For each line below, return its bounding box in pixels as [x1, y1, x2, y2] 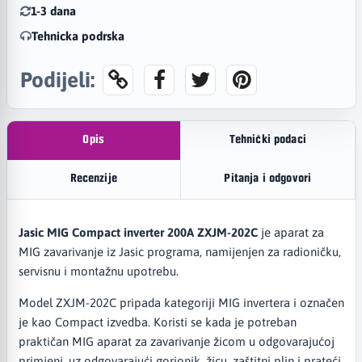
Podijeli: [19, 66, 95, 92]
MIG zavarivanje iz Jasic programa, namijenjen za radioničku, [18, 244, 341, 259]
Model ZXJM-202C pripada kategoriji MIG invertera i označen [18, 295, 344, 309]
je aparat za [257, 225, 324, 239]
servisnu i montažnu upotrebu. [18, 263, 179, 278]
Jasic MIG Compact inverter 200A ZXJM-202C [18, 225, 258, 239]
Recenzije [69, 173, 117, 186]
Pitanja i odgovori [224, 173, 312, 186]
